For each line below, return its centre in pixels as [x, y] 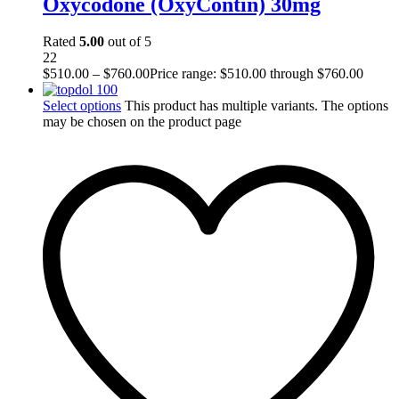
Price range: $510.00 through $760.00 [256, 74]
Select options [82, 106]
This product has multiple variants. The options [256, 106]
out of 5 [128, 42]
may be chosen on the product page [142, 122]
